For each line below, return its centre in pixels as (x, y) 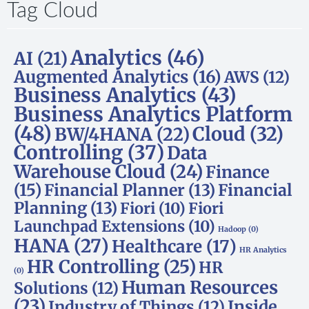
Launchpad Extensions (99, 226)
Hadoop (232, 229)
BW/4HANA (103, 134)
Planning (50, 208)
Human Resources (200, 287)
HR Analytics (263, 250)
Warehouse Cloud (90, 171)
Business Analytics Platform (153, 114)
